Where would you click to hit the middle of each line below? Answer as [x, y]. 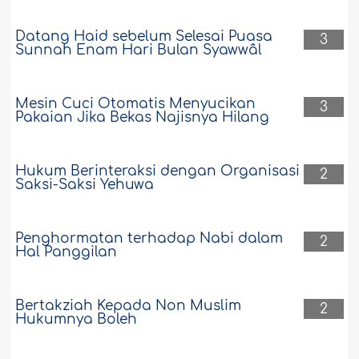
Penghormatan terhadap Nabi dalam [149, 239]
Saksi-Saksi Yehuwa [85, 185]
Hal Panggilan [67, 252]
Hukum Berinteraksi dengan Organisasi [158, 171]
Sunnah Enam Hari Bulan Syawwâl [139, 50]
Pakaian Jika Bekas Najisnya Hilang [143, 118]
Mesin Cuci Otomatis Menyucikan [136, 104]
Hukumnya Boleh [77, 320]
